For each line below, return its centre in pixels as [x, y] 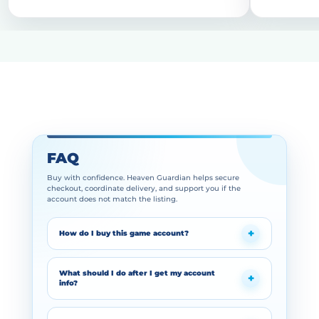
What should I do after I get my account [137, 273]
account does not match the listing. [112, 199]
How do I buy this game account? [124, 234]
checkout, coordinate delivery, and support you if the [143, 189]
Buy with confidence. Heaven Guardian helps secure [143, 178]
